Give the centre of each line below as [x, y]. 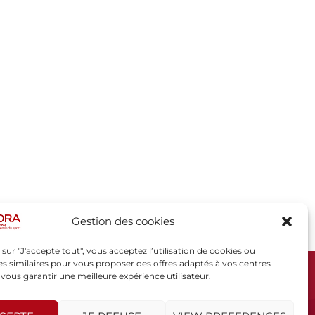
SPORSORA [85, 282]
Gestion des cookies [123, 221]
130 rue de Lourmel [101, 297]
